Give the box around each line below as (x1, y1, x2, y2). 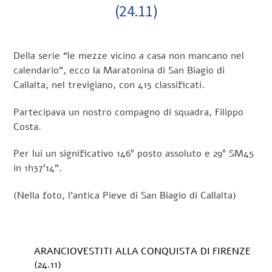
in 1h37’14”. (13, 161, 63, 175)
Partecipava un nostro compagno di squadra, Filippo (13, 105, 244, 119)
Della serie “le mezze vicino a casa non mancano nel (13, 49, 245, 63)
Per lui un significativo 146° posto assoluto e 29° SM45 (13, 147, 254, 161)
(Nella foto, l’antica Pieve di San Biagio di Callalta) (13, 189, 237, 203)
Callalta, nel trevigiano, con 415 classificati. (13, 78, 205, 92)
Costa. (13, 120, 42, 134)
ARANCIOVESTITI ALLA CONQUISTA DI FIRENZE (34, 245, 251, 259)
